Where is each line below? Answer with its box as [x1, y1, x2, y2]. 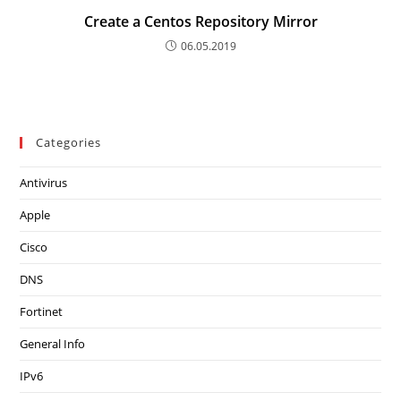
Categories [36, 134, 102, 150]
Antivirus [20, 175, 68, 191]
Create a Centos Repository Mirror [83, 12, 318, 31]
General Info [20, 336, 86, 352]
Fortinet [20, 303, 64, 320]
